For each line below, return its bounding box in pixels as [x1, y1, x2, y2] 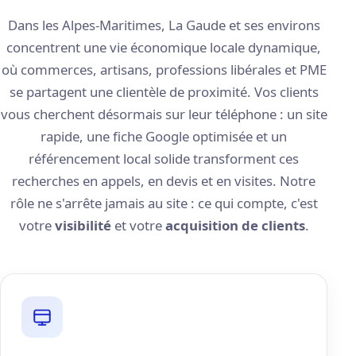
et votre [110, 215, 165, 234]
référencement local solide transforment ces [29, 149, 300, 168]
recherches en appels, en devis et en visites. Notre [12, 171, 316, 190]
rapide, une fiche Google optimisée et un [41, 126, 288, 145]
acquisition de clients [164, 215, 305, 234]
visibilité [54, 215, 111, 234]
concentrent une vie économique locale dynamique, [6, 37, 322, 56]
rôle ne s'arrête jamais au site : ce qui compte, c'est [10, 193, 318, 212]
